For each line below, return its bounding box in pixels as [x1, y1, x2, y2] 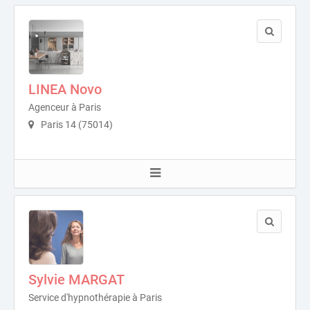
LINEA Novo [28, 81, 102, 98]
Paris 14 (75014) [39, 119, 113, 131]
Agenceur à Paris [28, 102, 101, 113]
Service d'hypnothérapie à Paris [28, 292, 162, 304]
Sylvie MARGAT [28, 271, 125, 289]
